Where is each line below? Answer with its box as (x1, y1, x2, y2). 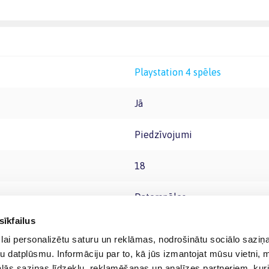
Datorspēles (141, 192, 186, 202)
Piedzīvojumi (141, 129, 192, 140)
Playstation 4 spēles (141, 67, 221, 77)
